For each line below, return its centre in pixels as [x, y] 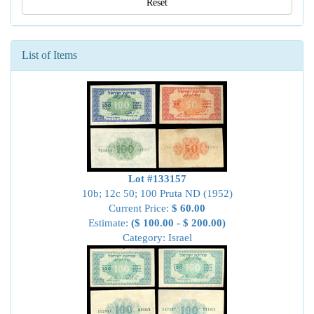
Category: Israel [157, 238]
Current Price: [140, 208]
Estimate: [110, 223]
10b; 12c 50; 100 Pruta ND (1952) [157, 193]
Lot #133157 [157, 179]
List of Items [49, 55]
